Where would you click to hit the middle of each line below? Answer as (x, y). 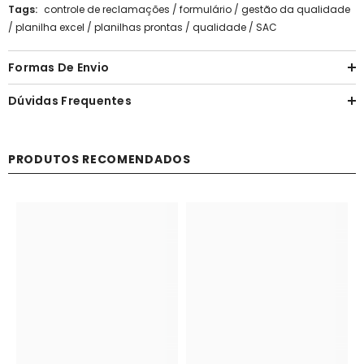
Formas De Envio (59, 67)
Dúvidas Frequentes (70, 100)
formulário (206, 9)
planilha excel (50, 27)
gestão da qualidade (296, 9)
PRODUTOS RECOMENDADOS (100, 159)
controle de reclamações (107, 9)
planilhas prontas (139, 27)
